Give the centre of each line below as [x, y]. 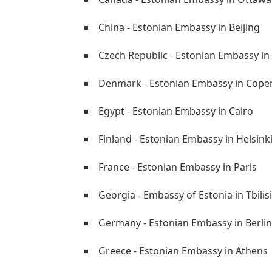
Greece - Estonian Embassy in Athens [183, 251]
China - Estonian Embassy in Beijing [179, 27]
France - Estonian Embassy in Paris [178, 167]
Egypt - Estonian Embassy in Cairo [176, 111]
